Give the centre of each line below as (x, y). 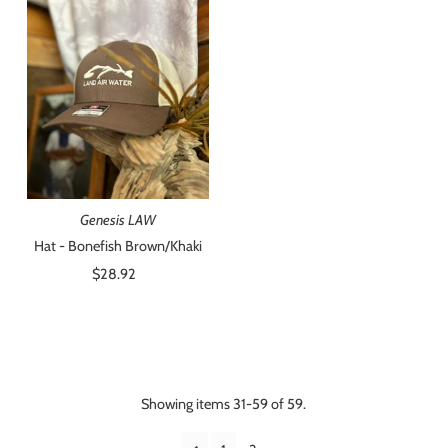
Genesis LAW (117, 220)
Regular (141, 274)
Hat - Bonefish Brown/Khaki (117, 246)
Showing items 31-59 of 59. (224, 404)
